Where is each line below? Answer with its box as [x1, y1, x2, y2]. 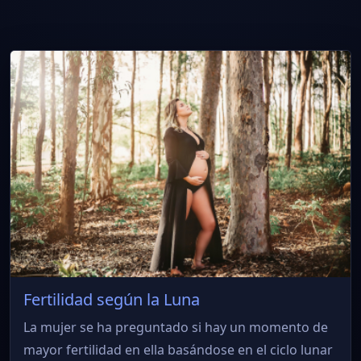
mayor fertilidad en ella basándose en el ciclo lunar [23, 341, 333, 359]
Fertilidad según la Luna [23, 288, 200, 311]
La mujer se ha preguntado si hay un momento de [23, 318, 328, 337]
